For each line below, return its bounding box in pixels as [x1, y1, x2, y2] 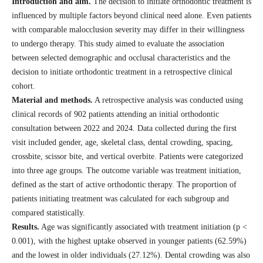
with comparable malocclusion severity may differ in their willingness [11, 25, 244, 35]
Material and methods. [11, 96, 93, 105]
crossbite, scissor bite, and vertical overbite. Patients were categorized [11, 152, 243, 161]
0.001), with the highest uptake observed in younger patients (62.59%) [11, 237, 247, 246]
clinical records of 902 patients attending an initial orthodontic [11, 110, 219, 119]
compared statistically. [11, 208, 87, 218]
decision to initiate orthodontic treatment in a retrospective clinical [11, 68, 232, 77]
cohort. [11, 82, 38, 91]
